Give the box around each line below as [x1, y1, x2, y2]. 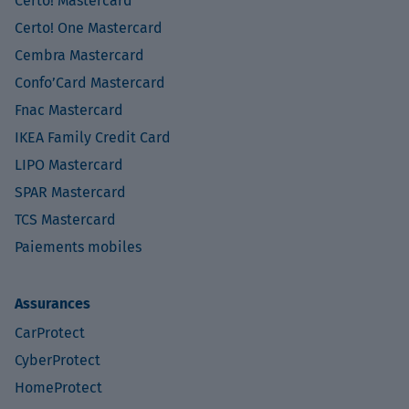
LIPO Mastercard [15, 156, 123, 174]
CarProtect [15, 324, 85, 342]
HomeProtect [15, 379, 102, 397]
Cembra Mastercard [15, 47, 144, 65]
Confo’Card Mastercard [15, 74, 165, 92]
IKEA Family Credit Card [15, 129, 171, 147]
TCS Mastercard [15, 211, 116, 229]
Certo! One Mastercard [15, 19, 163, 37]
